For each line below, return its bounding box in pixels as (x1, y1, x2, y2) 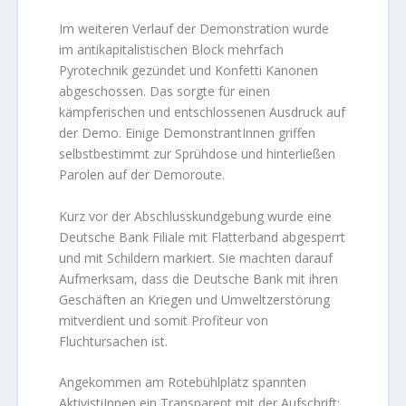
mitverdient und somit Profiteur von (59, 311, 269, 329)
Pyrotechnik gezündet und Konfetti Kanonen (59, 62, 319, 80)
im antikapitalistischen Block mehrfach (59, 41, 285, 59)
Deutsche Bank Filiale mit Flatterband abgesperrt (59, 227, 346, 246)
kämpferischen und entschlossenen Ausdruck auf (59, 103, 346, 121)
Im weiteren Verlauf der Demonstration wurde (59, 20, 330, 38)
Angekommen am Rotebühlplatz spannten (59, 373, 307, 391)
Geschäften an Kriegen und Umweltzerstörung (59, 290, 331, 308)
